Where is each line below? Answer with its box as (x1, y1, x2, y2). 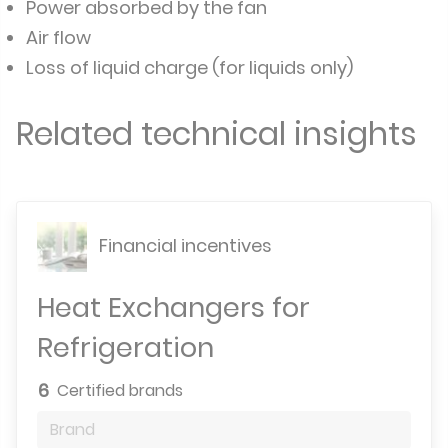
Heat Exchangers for (37, 288, 310, 327)
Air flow (26, 25, 91, 50)
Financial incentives (95, 232, 272, 258)
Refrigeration (37, 328, 214, 367)
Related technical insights (16, 111, 417, 156)
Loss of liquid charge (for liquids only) (26, 55, 353, 80)
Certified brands (57, 379, 183, 402)
